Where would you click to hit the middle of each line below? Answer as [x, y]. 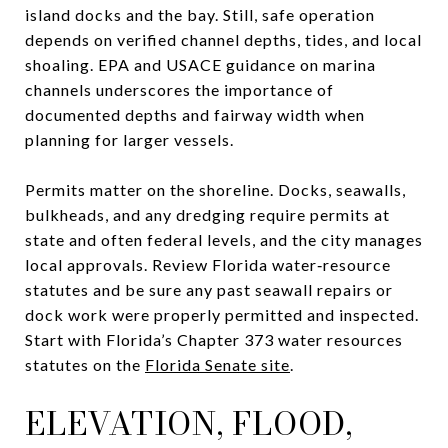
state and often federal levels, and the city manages [224, 239]
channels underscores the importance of [179, 89]
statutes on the [85, 364]
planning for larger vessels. [129, 139]
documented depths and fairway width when [195, 114]
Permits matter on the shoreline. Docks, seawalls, [215, 189]
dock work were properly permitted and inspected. [222, 314]
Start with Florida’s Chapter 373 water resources [214, 339]
